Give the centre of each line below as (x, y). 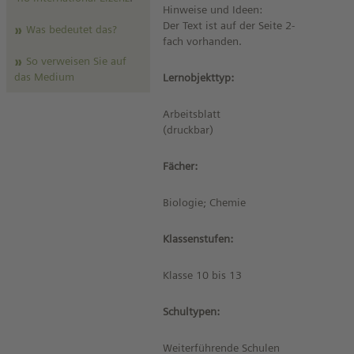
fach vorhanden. (203, 41)
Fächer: (181, 166)
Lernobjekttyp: (199, 77)
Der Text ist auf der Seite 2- (229, 25)
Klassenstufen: (198, 239)
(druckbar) (188, 130)
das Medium (44, 77)
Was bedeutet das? (72, 29)
